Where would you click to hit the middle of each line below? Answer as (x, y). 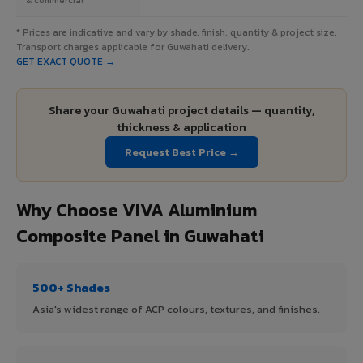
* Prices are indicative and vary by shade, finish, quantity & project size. (177, 32)
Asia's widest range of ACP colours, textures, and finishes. (176, 309)
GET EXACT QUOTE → (66, 61)
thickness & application (181, 127)
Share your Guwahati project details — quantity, (181, 110)
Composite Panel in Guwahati (140, 236)
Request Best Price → (181, 152)
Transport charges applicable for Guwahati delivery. (133, 47)
